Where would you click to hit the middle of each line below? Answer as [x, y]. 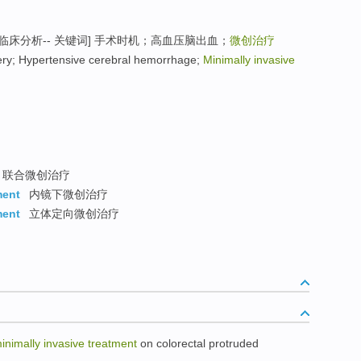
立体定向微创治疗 [73, 214]
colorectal [181, 343]
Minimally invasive [249, 60]
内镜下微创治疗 [67, 195]
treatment [112, 343]
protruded [234, 343]
